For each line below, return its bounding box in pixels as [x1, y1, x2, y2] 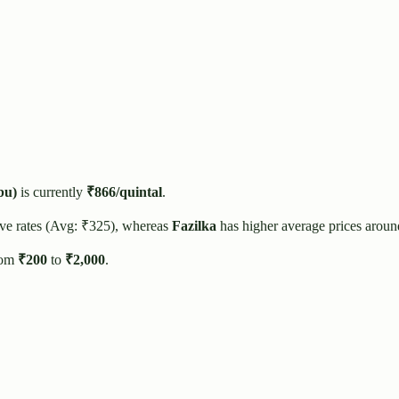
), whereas [110, 218, 172, 234]
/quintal [116, 184, 162, 200]
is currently [17, 184, 83, 200]
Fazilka [172, 218, 216, 234]
